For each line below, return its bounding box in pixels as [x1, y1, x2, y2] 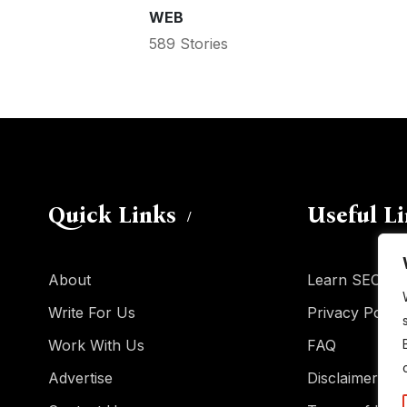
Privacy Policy [307, 303, 405, 323]
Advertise [48, 369, 113, 388]
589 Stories [148, 34, 228, 53]
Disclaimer [307, 369, 378, 388]
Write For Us [48, 303, 135, 323]
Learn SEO [307, 271, 382, 290]
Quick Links [48, 202, 176, 230]
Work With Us [48, 336, 144, 355]
